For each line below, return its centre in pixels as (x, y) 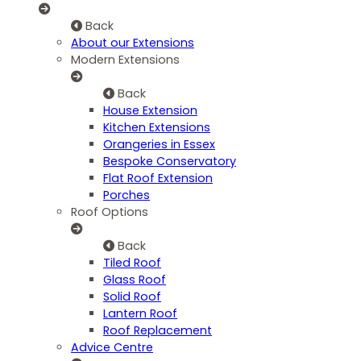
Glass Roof (135, 280)
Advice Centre (112, 348)
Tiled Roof (132, 263)
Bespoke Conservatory (170, 162)
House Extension (150, 111)
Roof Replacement (158, 331)
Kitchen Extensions (157, 128)
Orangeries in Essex (159, 145)
